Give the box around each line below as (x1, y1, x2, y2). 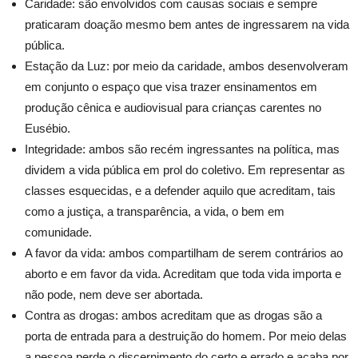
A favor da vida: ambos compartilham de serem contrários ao (25, 246, 343, 260)
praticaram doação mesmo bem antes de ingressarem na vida (25, 18, 349, 31)
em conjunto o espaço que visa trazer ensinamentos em (25, 80, 317, 93)
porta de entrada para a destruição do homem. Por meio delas (25, 329, 347, 343)
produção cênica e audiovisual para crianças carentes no (25, 101, 321, 114)
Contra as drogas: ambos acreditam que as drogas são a (25, 308, 322, 322)
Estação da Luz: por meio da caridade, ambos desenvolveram (25, 59, 348, 73)
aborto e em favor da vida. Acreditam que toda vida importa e (25, 267, 341, 280)
